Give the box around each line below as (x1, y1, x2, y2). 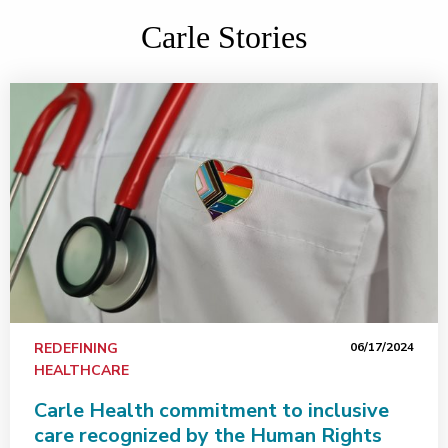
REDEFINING (34, 339, 118, 358)
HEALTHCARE (34, 361, 129, 380)
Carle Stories (141, 19, 307, 55)
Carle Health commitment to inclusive (34, 397, 389, 424)
